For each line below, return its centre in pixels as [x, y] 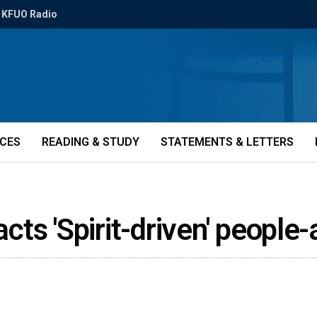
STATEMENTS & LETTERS [227, 142]
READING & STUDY [91, 142]
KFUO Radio [29, 14]
